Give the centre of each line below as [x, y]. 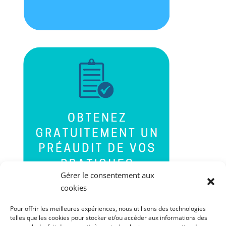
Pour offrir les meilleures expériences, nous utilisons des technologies [108, 209]
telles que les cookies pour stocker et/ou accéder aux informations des [109, 218]
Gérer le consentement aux [107, 175]
